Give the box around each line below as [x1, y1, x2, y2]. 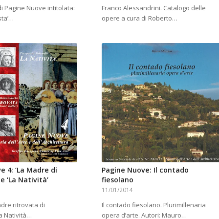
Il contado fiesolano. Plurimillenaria [101, 200, 206, 210]
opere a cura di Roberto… [101, 13, 177, 22]
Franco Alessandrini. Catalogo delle [101, 3, 206, 12]
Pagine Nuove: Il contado [101, 165, 189, 175]
